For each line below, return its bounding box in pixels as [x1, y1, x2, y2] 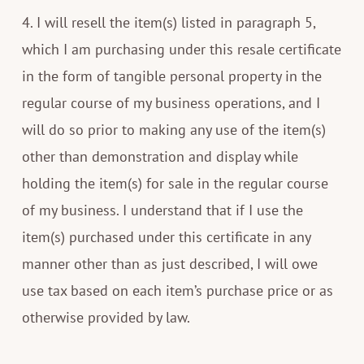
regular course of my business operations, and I [21, 93, 320, 112]
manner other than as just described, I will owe [21, 253, 318, 273]
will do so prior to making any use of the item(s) [21, 119, 326, 139]
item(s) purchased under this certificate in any [21, 227, 310, 246]
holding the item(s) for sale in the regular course [21, 173, 328, 193]
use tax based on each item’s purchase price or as [21, 280, 333, 300]
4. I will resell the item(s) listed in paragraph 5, [21, 12, 315, 32]
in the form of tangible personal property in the [21, 66, 322, 85]
